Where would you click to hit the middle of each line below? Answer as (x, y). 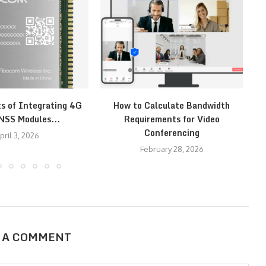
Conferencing (172, 133)
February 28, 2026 (172, 149)
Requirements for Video (172, 119)
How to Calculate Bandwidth (172, 105)
